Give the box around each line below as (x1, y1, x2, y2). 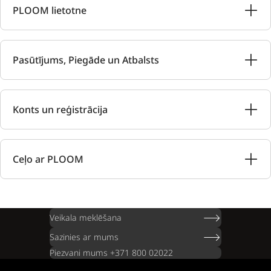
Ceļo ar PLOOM (13, 152, 83, 166)
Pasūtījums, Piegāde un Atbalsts (13, 53, 159, 67)
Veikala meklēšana (50, 212, 122, 223)
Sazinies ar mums (50, 231, 119, 243)
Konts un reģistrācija (13, 103, 108, 116)
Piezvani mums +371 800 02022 (50, 247, 173, 258)
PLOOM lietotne (13, 4, 87, 17)
